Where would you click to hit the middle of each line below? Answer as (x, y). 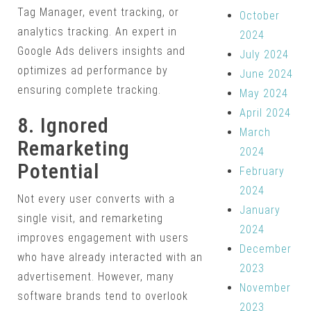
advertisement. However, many (96, 277)
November (265, 287)
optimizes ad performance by (93, 71)
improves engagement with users (103, 238)
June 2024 (266, 74)
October (259, 15)
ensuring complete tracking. (89, 90)
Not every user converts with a (96, 199)
